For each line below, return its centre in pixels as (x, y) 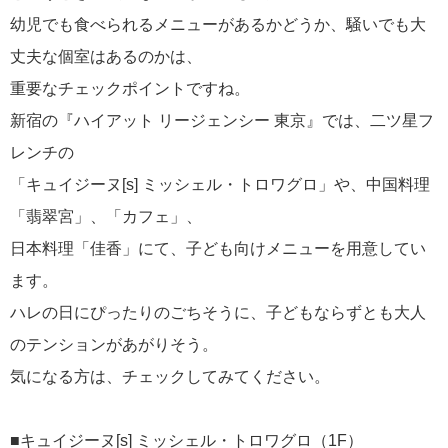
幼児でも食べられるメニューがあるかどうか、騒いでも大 (218, 24)
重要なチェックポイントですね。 (130, 88)
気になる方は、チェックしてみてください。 (170, 376)
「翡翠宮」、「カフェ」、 (106, 216)
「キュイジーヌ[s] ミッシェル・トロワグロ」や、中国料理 (220, 184)
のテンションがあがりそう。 (114, 344)
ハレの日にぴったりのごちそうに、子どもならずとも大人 (218, 312)
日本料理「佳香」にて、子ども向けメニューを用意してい (218, 248)
